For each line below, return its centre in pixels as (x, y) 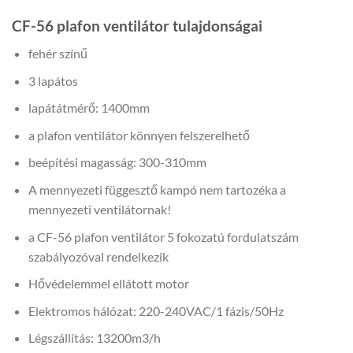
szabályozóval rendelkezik (98, 256)
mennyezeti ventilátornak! (99, 209)
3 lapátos (53, 80)
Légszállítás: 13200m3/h (94, 338)
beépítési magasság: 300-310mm (117, 162)
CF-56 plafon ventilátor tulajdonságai (137, 26)
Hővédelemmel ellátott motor (108, 284)
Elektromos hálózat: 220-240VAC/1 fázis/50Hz (156, 310)
